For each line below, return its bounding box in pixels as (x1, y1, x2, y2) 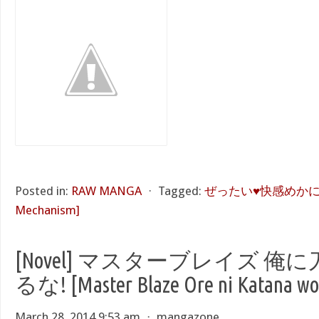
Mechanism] (15, 203, 80, 217)
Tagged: (158, 184, 202, 198)
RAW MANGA (71, 184, 142, 198)
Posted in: (15, 184, 68, 198)
